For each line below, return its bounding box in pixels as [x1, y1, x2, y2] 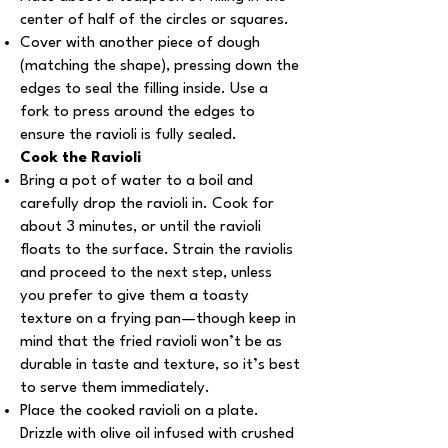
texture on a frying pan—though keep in [20, 311, 296, 328]
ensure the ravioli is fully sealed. [20, 127, 237, 144]
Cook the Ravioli [20, 150, 141, 167]
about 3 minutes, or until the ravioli [20, 219, 261, 236]
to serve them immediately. [20, 380, 210, 397]
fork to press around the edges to [20, 104, 255, 121]
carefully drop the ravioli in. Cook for [20, 196, 274, 213]
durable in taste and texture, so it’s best [20, 357, 300, 374]
